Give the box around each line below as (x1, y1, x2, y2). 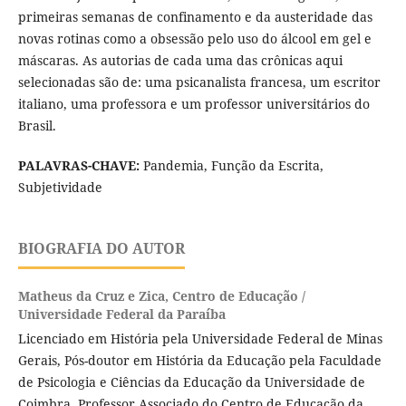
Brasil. (17, 117, 56, 135)
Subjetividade (17, 179, 102, 197)
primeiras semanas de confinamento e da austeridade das (17, 8, 372, 26)
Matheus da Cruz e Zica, (17, 287, 172, 305)
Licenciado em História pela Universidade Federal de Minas (17, 330, 382, 348)
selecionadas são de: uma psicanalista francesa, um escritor (17, 73, 381, 92)
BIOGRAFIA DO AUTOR (17, 238, 185, 259)
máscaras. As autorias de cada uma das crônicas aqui (17, 52, 343, 70)
